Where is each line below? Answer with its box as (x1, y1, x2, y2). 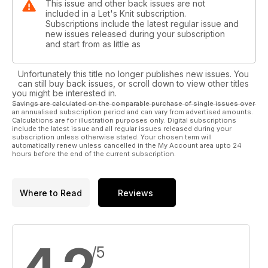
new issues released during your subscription (45, 29, 225, 39)
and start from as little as (45, 39, 141, 50)
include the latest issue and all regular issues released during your (12, 124, 232, 133)
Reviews (118, 187, 153, 198)
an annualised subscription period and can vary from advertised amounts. (12, 108, 253, 117)
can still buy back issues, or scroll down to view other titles (18, 78, 249, 89)
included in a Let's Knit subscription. (45, 8, 186, 19)
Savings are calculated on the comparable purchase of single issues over (12, 99, 255, 108)
